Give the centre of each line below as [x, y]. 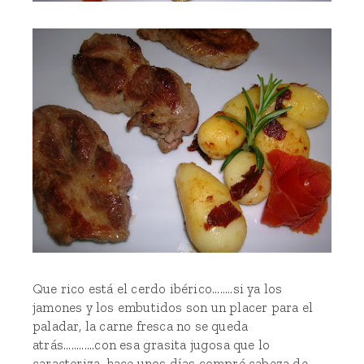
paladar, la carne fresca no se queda [141, 326]
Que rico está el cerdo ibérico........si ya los [158, 288]
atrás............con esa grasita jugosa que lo [152, 344]
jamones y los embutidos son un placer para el [173, 307]
